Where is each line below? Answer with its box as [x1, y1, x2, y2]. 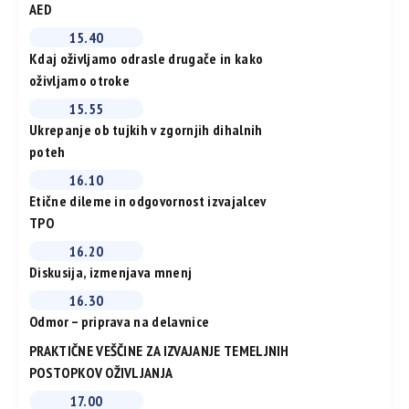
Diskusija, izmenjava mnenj [29, 263, 193, 282]
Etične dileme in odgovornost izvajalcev [29, 192, 267, 211]
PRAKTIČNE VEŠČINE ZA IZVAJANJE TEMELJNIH [29, 341, 289, 361]
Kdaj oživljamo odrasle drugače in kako [29, 49, 264, 68]
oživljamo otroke [29, 71, 131, 90]
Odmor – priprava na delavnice [29, 312, 210, 331]
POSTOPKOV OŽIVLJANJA [29, 363, 173, 383]
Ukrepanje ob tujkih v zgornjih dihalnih [29, 121, 263, 140]
